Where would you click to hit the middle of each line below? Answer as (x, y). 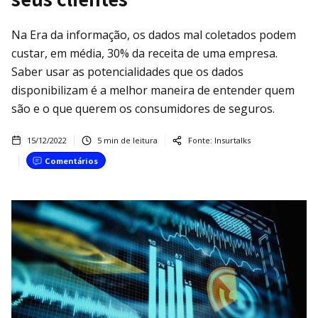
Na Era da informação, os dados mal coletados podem (154, 34)
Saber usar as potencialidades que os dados (127, 71)
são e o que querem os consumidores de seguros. (143, 108)
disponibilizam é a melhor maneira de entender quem (153, 90)
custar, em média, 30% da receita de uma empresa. (144, 53)
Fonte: (200, 140)
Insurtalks (232, 140)
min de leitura (130, 140)
